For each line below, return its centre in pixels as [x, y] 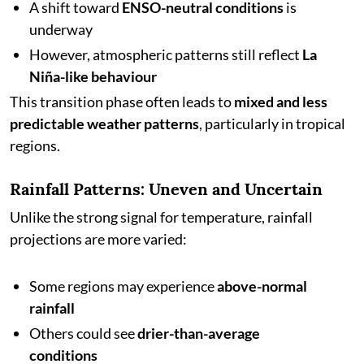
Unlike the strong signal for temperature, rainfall [161, 217]
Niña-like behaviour [93, 76]
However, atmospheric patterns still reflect [166, 54]
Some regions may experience [123, 286]
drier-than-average [199, 333]
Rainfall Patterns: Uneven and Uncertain [166, 189]
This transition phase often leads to [122, 102]
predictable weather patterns [104, 123]
